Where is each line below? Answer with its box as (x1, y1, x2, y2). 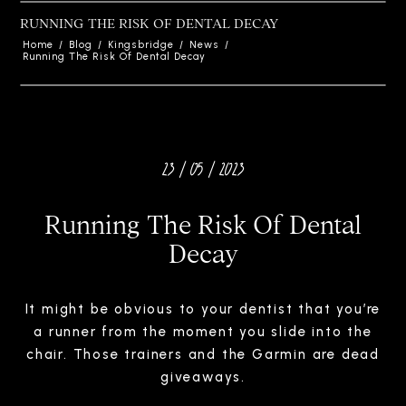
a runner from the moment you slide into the (34, 323, 372, 340)
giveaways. (159, 368, 246, 385)
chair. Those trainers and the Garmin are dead (26, 345, 380, 362)
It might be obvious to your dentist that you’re (24, 300, 382, 317)
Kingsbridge (108, 38, 175, 51)
